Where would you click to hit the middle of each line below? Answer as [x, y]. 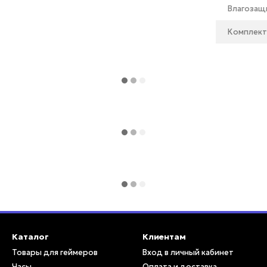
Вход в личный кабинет [188, 252]
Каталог [30, 237]
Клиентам [164, 237]
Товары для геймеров [55, 252]
